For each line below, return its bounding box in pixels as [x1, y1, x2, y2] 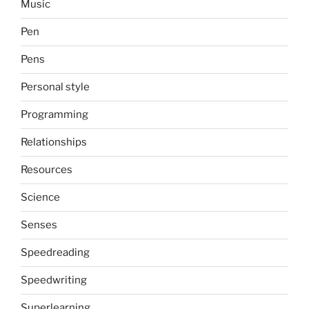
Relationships [21, 136, 87, 149]
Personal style [21, 81, 90, 94]
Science [21, 191, 60, 204]
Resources [21, 163, 72, 177]
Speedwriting [21, 274, 87, 287]
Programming [21, 108, 88, 121]
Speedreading [21, 246, 90, 259]
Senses [21, 219, 57, 232]
